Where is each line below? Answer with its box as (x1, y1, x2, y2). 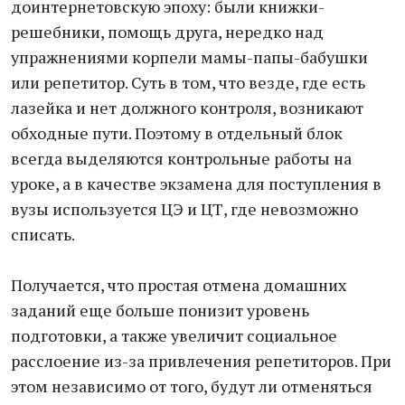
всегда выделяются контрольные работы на (11, 147, 352, 169)
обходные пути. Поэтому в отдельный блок (11, 122, 343, 144)
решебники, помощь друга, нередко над (11, 21, 324, 42)
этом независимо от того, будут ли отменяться (11, 375, 372, 397)
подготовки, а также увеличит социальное (11, 325, 337, 346)
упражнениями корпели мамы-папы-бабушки (11, 46, 368, 68)
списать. (11, 223, 75, 245)
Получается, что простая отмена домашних (11, 274, 346, 296)
